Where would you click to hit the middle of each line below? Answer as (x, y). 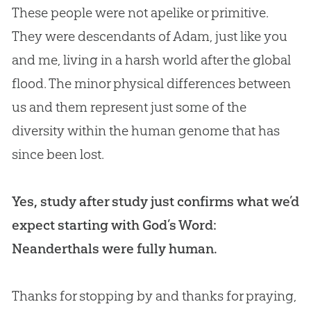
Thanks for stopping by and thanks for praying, (154, 295)
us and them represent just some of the (129, 107)
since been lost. (58, 154)
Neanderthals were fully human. (114, 248)
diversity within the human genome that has (145, 130)
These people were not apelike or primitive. (140, 12)
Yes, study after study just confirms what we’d (155, 201)
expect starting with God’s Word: (114, 225)
